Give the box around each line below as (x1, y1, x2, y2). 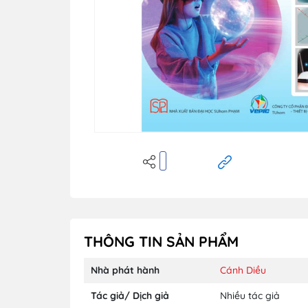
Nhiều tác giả (220, 289, 280, 302)
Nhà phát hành (91, 263, 159, 276)
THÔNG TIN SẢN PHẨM (84, 232, 239, 250)
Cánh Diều (220, 263, 266, 276)
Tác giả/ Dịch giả (91, 289, 169, 302)
